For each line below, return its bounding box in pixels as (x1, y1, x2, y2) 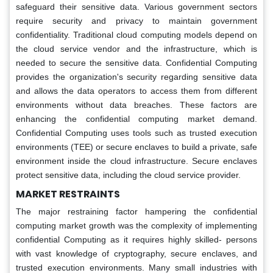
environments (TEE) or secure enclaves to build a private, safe (16, 141, 257, 152)
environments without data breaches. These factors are (16, 99, 257, 110)
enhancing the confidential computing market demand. (16, 113, 257, 124)
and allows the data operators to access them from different (16, 85, 257, 96)
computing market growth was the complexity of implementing (16, 220, 257, 230)
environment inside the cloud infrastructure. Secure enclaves (16, 155, 257, 166)
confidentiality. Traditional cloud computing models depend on (16, 29, 257, 40)
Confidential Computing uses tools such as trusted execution (16, 127, 257, 138)
